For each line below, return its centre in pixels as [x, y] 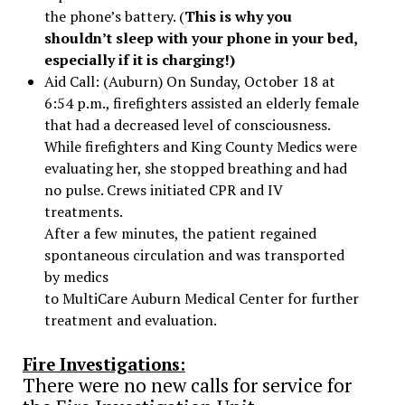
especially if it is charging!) [139, 59]
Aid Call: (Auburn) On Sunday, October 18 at [189, 81]
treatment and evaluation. [130, 320]
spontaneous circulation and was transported [194, 254]
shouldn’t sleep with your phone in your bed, [200, 38]
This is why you [238, 16]
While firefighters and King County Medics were [200, 146]
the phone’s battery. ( [114, 16]
